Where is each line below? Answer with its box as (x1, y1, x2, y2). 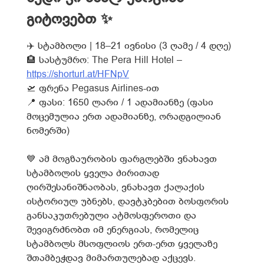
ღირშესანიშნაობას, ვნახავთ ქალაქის (27, 183, 204, 193)
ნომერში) (27, 126, 70, 136)
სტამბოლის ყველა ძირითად (27, 169, 159, 179)
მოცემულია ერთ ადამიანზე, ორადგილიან (27, 112, 221, 122)
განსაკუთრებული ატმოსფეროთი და (27, 211, 196, 221)
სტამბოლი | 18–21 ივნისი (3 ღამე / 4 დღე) (35, 41, 231, 51)
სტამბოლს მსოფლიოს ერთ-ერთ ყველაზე (27, 239, 217, 249)
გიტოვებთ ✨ (27, 12, 113, 27)
